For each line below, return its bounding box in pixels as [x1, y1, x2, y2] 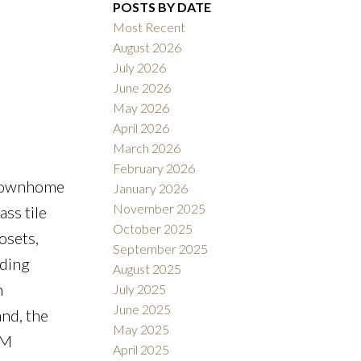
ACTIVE [54, 52, 84, 64]
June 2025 [113, 301, 172, 317]
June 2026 [113, 80, 172, 96]
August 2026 [113, 39, 182, 56]
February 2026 [113, 160, 196, 176]
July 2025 [113, 281, 167, 297]
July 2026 [113, 60, 167, 76]
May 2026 [113, 100, 170, 116]
